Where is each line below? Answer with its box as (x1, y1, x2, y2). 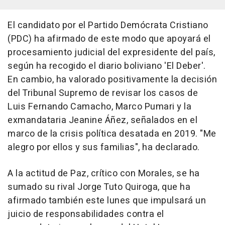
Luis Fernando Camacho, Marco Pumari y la (8, 100, 191, 114)
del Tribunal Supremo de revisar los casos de (8, 86, 198, 100)
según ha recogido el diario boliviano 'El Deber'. (8, 59, 206, 73)
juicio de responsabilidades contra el (8, 207, 164, 221)
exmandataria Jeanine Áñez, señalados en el (8, 114, 197, 128)
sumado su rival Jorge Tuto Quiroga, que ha (8, 180, 190, 194)
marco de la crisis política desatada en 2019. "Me (8, 127, 216, 141)
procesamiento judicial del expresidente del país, (8, 46, 215, 60)
